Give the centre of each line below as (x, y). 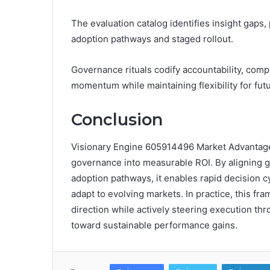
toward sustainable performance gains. (154, 225)
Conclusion (117, 120)
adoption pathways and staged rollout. (152, 39)
